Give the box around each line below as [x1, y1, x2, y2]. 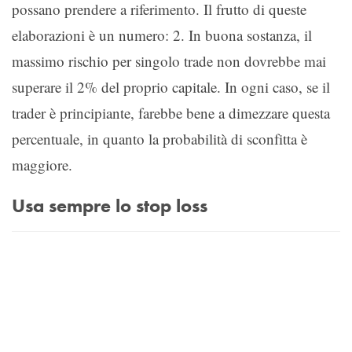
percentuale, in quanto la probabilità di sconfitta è [12, 128, 307, 148]
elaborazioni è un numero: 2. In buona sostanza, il [12, 24, 312, 45]
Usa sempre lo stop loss [12, 193, 207, 218]
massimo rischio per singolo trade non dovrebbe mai [12, 50, 326, 71]
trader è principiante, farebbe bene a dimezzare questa [12, 102, 330, 123]
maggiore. [12, 154, 72, 174]
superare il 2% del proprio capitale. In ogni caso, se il [12, 76, 330, 97]
